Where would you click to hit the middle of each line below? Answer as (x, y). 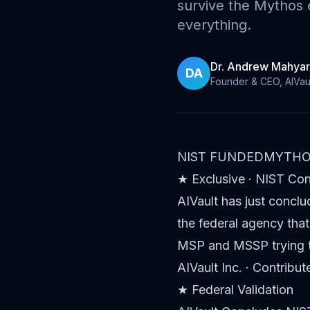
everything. (214, 25)
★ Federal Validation (235, 290)
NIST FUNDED (220, 157)
